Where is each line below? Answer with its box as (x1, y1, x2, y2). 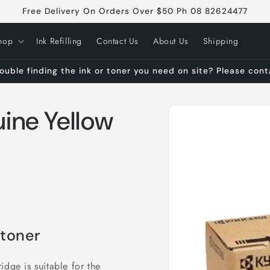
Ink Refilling (36, 35, 82, 47)
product (183, 111, 218, 125)
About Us (153, 35, 189, 47)
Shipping (202, 35, 239, 47)
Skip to (183, 101, 215, 115)
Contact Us (96, 35, 139, 47)
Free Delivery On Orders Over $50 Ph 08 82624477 (22, 5, 248, 16)
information (183, 122, 234, 136)
